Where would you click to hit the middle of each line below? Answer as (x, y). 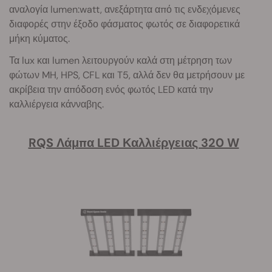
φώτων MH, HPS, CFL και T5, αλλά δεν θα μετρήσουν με (127, 75)
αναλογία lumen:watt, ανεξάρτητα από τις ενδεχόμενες (125, 9)
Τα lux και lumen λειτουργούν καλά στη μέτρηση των (121, 60)
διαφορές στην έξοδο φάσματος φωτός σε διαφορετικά (124, 24)
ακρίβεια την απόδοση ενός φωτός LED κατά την (111, 89)
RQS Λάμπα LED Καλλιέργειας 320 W (134, 142)
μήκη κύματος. (39, 38)
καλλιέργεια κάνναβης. (56, 104)
